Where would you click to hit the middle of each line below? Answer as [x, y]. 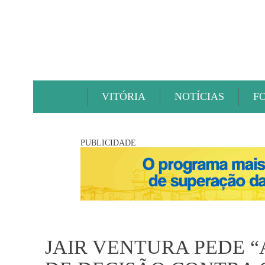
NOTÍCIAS [199, 96]
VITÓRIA [124, 96]
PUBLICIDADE [108, 143]
